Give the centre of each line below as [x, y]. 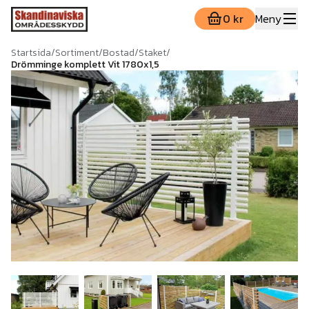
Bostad [119, 53]
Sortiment [77, 53]
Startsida [31, 53]
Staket [152, 53]
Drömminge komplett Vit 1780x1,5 [85, 64]
